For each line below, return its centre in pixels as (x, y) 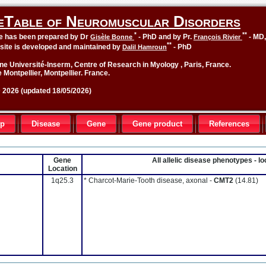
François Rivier (218, 37)
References (229, 124)
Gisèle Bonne (112, 37)
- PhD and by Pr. (165, 37)
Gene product (157, 124)
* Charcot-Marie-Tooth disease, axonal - (149, 180)
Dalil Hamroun (144, 47)
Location (62, 169)
